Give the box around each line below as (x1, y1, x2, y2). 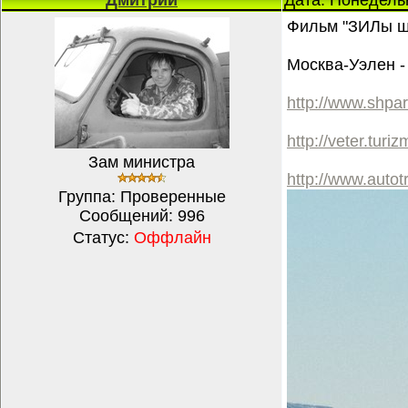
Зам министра (88, 153, 195, 171)
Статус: (72, 229, 134, 247)
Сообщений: (78, 207, 178, 225)
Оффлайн (133, 229, 211, 247)
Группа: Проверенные (57, 188, 226, 206)
